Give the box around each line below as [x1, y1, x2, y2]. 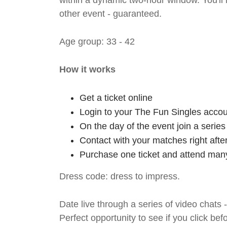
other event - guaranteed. [59, 9, 162, 19]
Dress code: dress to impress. [59, 171, 180, 181]
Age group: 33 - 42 [59, 36, 135, 47]
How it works [59, 64, 116, 74]
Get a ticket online [80, 93, 153, 103]
